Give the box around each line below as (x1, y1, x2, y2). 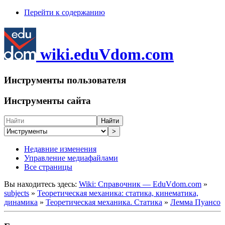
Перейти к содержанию (24, 8, 105, 17)
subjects (4, 189, 29, 198)
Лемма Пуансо (170, 198, 220, 207)
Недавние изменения (24, 145, 96, 154)
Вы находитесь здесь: (4, 180, 79, 189)
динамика (4, 198, 38, 207)
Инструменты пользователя (4, 74, 126, 85)
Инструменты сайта (4, 95, 91, 106)
